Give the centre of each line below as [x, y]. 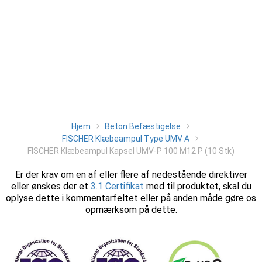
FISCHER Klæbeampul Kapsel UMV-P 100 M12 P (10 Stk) [131, 151]
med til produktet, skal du [197, 186]
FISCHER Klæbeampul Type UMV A [126, 139]
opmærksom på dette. [131, 210]
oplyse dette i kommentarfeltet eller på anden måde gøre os [131, 198]
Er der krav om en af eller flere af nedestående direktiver [131, 175]
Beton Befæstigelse [142, 126]
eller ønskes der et [51, 186]
